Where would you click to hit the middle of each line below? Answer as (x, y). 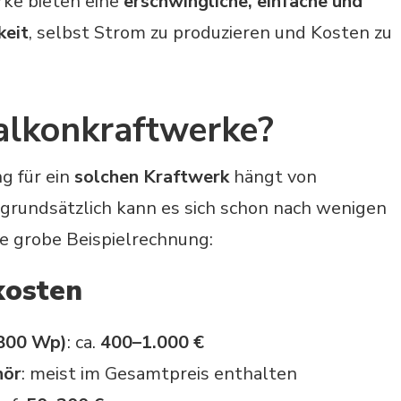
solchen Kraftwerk (152, 177)
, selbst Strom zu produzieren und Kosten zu (210, 33)
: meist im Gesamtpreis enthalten (159, 373)
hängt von (273, 177)
